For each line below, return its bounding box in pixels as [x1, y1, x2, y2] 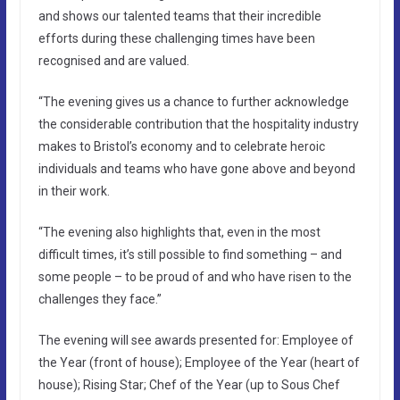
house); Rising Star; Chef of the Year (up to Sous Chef [37, 377, 340, 392]
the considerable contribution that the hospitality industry [37, 116, 359, 131]
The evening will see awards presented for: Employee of [37, 332, 354, 347]
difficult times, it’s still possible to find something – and [37, 246, 342, 262]
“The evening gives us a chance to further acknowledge [37, 94, 349, 109]
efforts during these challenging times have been [37, 30, 315, 46]
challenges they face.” [37, 291, 162, 306]
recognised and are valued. [37, 53, 189, 68]
